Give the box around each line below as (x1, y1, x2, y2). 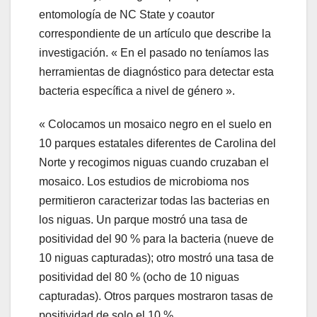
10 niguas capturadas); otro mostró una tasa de (39, 252, 274, 264)
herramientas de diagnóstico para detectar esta (39, 66, 274, 78)
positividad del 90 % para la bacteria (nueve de (39, 233, 274, 245)
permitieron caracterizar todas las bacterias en (39, 195, 270, 207)
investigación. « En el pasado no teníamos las (39, 47, 269, 59)
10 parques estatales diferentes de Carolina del (39, 137, 276, 149)
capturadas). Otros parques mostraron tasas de (39, 290, 273, 302)
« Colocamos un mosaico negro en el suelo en (39, 118, 272, 130)
